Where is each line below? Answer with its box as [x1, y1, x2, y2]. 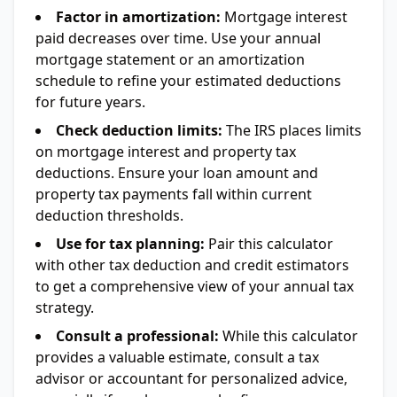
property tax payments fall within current [35, 184, 312, 204]
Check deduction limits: [56, 121, 222, 140]
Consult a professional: [56, 326, 219, 346]
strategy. [35, 298, 94, 317]
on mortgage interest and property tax [35, 142, 296, 161]
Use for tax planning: [56, 234, 205, 253]
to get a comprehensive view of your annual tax [35, 276, 354, 296]
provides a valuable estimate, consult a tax [35, 347, 319, 367]
